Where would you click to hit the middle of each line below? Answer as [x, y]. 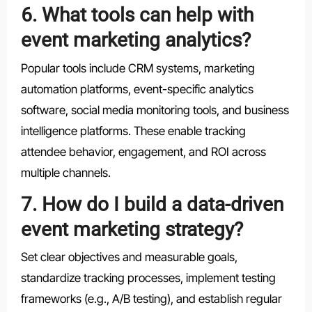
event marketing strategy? [132, 229]
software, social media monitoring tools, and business [155, 110]
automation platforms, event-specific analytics [137, 89]
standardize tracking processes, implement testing [148, 278]
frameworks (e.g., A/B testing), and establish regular [151, 299]
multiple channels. [65, 172]
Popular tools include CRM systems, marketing [138, 68]
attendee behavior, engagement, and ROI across [143, 151]
